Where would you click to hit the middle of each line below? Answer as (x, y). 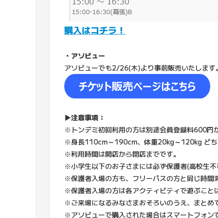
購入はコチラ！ (95, 30)
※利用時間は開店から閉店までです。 (122, 154)
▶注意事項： (85, 117)
